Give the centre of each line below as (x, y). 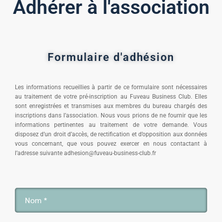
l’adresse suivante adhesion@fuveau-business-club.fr (85, 153)
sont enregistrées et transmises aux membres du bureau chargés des (111, 106)
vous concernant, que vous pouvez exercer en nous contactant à (111, 143)
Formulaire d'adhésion (111, 57)
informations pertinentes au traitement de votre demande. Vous (111, 125)
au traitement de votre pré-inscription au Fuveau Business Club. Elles (111, 96)
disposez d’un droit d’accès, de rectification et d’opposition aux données (111, 134)
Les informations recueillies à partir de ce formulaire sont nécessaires (111, 87)
